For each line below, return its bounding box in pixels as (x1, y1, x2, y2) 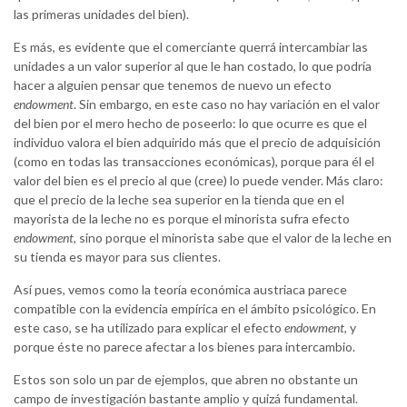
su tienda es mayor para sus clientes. (14, 249, 221, 265)
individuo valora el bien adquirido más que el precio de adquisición (14, 134, 381, 151)
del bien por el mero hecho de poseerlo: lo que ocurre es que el (14, 115, 367, 132)
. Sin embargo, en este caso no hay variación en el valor (74, 96, 380, 113)
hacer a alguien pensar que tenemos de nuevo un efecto (14, 77, 332, 94)
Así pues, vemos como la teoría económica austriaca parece (14, 282, 347, 298)
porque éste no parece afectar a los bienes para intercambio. (14, 339, 355, 355)
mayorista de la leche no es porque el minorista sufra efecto (14, 211, 350, 227)
